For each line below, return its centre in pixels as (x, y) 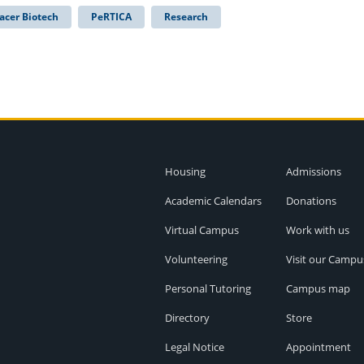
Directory (187, 317)
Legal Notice (194, 347)
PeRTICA (111, 16)
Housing (185, 171)
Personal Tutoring (208, 288)
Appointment (318, 347)
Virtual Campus (201, 230)
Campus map (318, 288)
